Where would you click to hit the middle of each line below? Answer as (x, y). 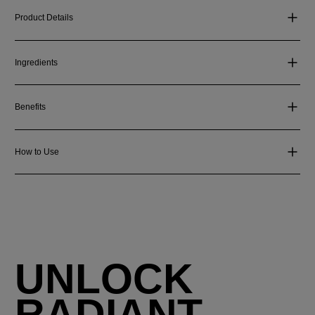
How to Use (37, 152)
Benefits (31, 107)
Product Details (44, 18)
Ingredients (37, 62)
